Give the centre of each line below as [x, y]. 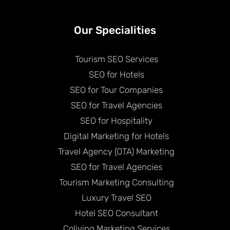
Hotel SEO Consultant [116, 213]
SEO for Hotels [116, 74]
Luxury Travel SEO [116, 197]
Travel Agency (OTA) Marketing [116, 151]
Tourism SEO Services [116, 59]
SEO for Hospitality [116, 120]
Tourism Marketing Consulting [116, 182]
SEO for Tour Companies [116, 90]
